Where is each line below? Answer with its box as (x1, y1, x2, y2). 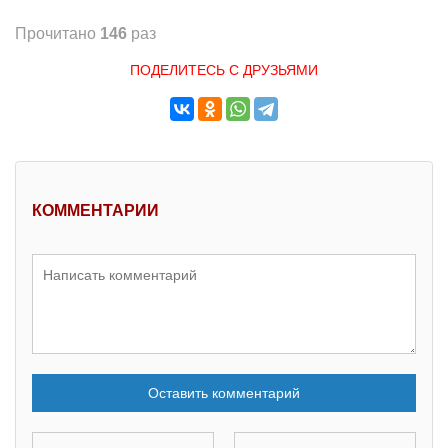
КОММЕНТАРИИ (32, 201, 159, 219)
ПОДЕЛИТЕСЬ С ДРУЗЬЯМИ (130, 61, 318, 78)
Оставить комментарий (148, 384, 300, 401)
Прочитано (15, 24, 100, 42)
